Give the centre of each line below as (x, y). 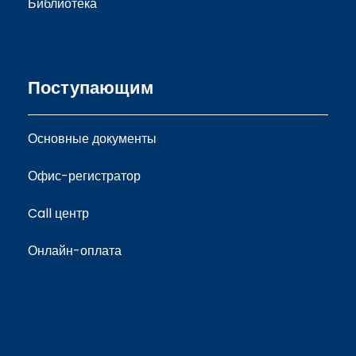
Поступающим (91, 87)
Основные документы (92, 138)
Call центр (58, 213)
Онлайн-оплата (75, 250)
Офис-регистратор (84, 176)
